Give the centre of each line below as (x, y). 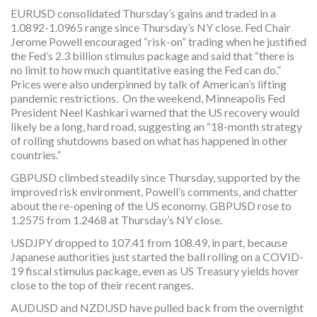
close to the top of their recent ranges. (103, 284)
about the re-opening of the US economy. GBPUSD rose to (151, 205)
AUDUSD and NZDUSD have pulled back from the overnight (157, 307)
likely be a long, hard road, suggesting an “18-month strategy (156, 126)
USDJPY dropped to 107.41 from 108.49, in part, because (149, 242)
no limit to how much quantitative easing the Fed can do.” (147, 69)
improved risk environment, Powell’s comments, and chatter (154, 191)
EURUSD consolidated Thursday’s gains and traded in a (143, 13)
